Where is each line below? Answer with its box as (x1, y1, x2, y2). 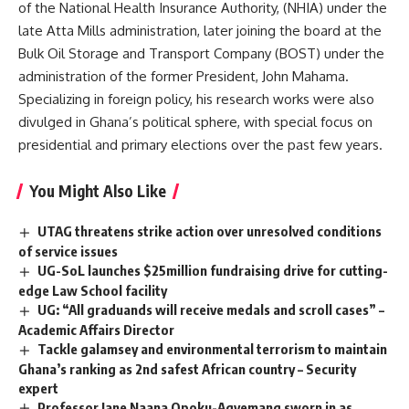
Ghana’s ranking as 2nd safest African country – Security (18, 360, 356, 377)
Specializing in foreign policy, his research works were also (18, 90, 374, 108)
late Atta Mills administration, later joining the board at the (18, 22, 382, 39)
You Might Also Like (29, 181, 166, 201)
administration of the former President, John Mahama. (18, 68, 349, 85)
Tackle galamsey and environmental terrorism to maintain (37, 340, 388, 357)
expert (18, 379, 58, 396)
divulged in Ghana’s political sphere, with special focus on (18, 113, 372, 131)
